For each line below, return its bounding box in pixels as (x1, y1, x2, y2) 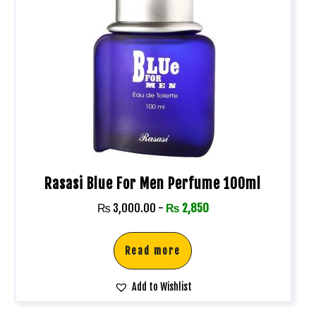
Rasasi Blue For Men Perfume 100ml (44, 174, 262, 193)
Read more (125, 244, 181, 257)
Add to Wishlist (131, 280, 192, 293)
